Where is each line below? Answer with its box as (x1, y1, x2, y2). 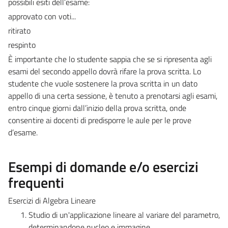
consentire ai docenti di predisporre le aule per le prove (8, 113, 191, 126)
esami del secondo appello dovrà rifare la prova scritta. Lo (8, 65, 201, 77)
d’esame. (8, 126, 38, 138)
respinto (8, 38, 36, 51)
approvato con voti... (8, 10, 76, 22)
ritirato (8, 24, 31, 37)
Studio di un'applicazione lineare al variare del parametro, (28, 208, 220, 221)
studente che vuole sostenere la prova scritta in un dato (8, 77, 197, 90)
